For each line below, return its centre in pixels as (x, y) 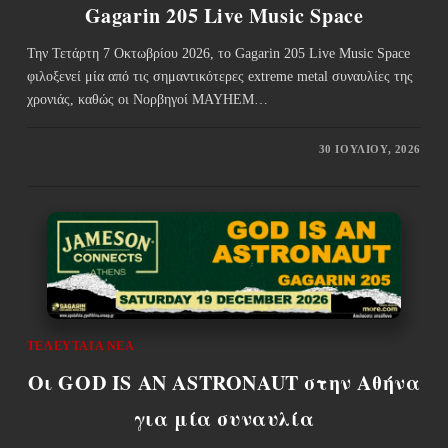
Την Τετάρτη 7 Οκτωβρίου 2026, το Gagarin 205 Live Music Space (218, 53)
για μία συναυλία (224, 419)
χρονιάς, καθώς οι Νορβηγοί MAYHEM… (147, 99)
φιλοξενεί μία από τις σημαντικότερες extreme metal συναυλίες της (219, 76)
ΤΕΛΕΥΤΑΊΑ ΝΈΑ (80, 346)
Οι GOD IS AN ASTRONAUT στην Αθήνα (224, 383)
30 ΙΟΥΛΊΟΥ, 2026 (370, 148)
